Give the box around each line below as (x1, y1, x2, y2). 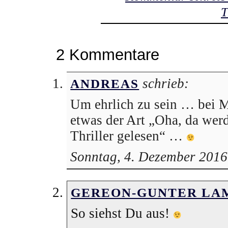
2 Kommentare (55, 45, 159, 64)
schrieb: (139, 75, 189, 91)
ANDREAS (70, 76, 139, 91)
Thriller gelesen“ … (70, 128, 187, 144)
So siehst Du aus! (71, 206, 174, 221)
